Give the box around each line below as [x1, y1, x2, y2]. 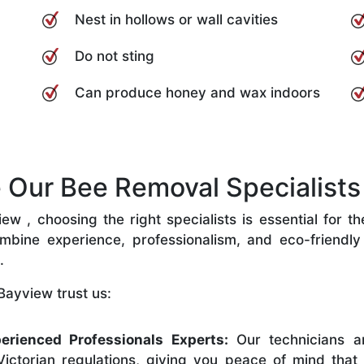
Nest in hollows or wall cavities [75, 11, 278, 28]
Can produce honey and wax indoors [75, 84, 320, 101]
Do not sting [75, 47, 154, 64]
